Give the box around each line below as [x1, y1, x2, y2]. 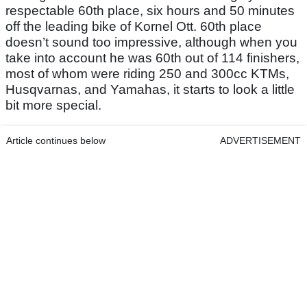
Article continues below [6, 135, 106, 147]
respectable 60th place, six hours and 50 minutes [5, 3, 295, 19]
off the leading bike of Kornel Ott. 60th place [5, 19, 262, 34]
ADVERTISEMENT [220, 135, 301, 147]
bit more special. [5, 98, 101, 113]
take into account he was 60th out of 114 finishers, [5, 51, 299, 66]
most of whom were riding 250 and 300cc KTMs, [5, 66, 289, 82]
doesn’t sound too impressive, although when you [5, 35, 297, 50]
